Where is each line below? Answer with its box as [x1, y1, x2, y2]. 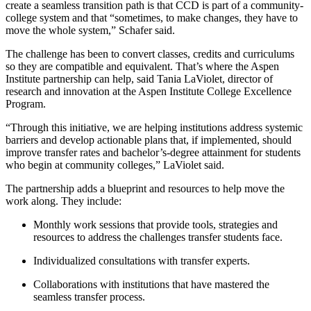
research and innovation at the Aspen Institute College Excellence [6, 85, 292, 97]
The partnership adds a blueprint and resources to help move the [6, 182, 285, 194]
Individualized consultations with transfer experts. [33, 254, 253, 267]
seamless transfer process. [33, 290, 148, 303]
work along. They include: [6, 194, 124, 207]
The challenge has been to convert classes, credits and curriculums [6, 47, 294, 60]
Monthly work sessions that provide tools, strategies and [33, 218, 278, 230]
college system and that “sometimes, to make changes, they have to [6, 11, 298, 24]
